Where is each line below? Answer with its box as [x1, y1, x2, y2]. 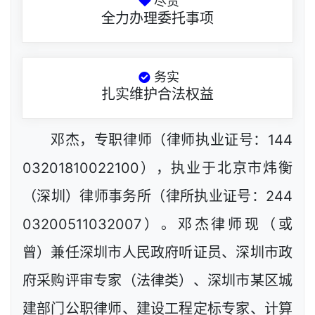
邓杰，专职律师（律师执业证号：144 [51, 131, 292, 149]
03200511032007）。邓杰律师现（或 [22, 216, 292, 233]
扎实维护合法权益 [101, 86, 214, 103]
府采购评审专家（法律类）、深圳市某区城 [22, 272, 292, 290]
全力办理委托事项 [101, 10, 214, 27]
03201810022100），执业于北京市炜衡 [22, 160, 292, 177]
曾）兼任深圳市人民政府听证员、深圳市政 [22, 244, 292, 262]
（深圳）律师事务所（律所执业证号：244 [22, 188, 292, 205]
